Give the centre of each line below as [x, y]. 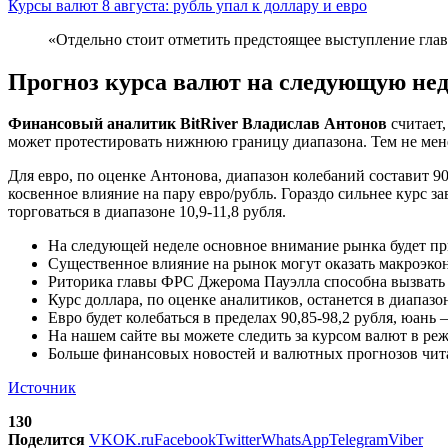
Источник [42, 388]
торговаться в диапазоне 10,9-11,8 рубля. [147, 212]
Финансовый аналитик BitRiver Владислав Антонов [197, 124]
